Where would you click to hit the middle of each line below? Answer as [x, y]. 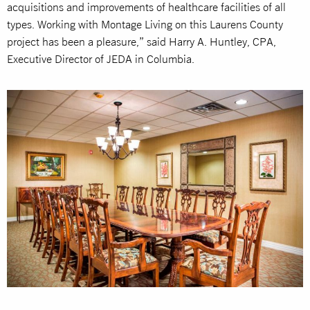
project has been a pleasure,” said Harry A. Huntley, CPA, [142, 41]
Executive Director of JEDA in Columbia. [101, 58]
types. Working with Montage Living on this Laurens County [145, 24]
